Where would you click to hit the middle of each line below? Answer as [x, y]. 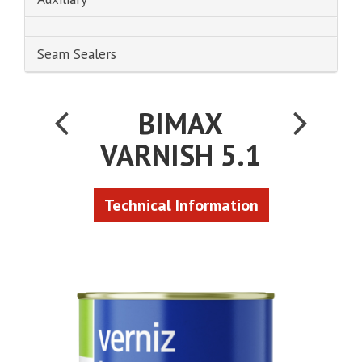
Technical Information [181, 205]
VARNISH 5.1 [181, 155]
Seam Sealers [77, 54]
